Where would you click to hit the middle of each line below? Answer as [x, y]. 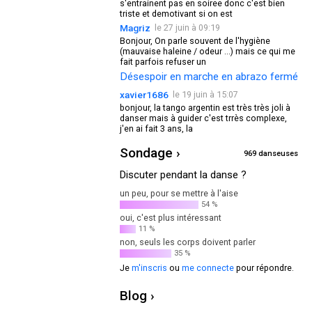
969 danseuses [271, 154]
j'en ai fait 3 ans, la [156, 128]
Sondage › [150, 153]
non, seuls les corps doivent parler [188, 242]
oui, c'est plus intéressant [171, 218]
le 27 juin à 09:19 [187, 28]
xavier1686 [144, 95]
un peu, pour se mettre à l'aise [179, 193]
